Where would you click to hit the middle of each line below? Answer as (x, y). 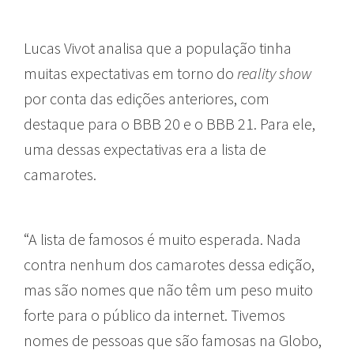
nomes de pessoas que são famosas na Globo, (173, 340)
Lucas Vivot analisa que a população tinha (158, 47)
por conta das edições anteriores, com (147, 98)
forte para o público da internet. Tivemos (154, 314)
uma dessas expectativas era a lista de (145, 149)
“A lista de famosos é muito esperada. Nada (162, 239)
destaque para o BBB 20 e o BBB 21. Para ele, (169, 123)
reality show (275, 73)
